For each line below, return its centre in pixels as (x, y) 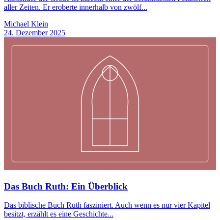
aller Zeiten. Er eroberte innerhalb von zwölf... (76, 7)
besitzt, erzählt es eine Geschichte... (59, 214)
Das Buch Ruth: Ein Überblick (66, 186)
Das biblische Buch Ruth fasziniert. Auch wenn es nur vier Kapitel (107, 205)
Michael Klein (26, 24)
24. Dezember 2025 (35, 32)
